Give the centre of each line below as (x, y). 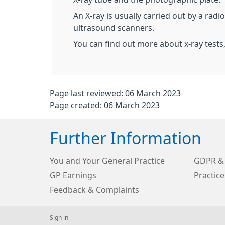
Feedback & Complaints (94, 190)
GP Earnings (73, 175)
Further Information (126, 139)
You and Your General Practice (107, 161)
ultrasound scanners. (114, 28)
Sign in (59, 218)
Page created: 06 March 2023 (105, 105)
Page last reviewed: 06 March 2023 (115, 93)
